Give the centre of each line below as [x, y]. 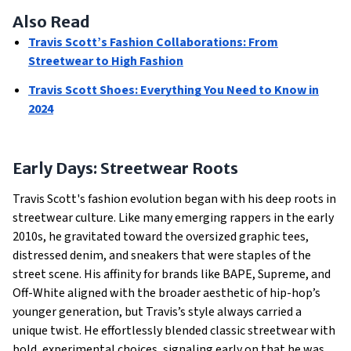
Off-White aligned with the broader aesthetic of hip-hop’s [166, 293]
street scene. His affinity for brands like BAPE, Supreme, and [172, 274]
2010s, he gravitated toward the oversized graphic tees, [161, 237]
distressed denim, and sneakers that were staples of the [162, 255]
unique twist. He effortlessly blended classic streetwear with [174, 331]
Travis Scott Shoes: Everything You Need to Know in [174, 90]
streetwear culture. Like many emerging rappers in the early [173, 218]
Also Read [51, 22]
